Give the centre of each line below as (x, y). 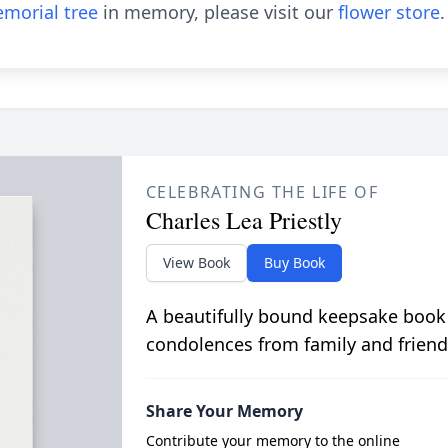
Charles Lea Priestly (243, 220)
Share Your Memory (224, 411)
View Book (196, 262)
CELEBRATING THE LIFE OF (262, 192)
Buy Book (294, 262)
